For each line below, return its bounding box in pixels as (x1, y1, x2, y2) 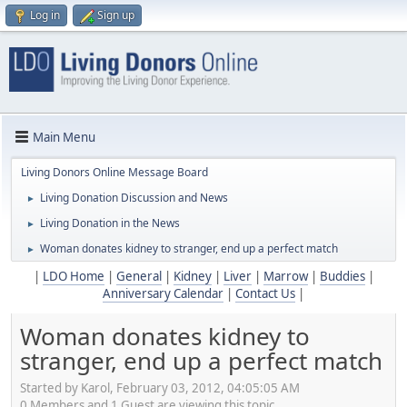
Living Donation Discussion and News (40, 190, 228, 206)
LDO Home (42, 268, 104, 285)
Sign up (97, 7, 134, 23)
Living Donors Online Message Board (21, 164, 208, 181)
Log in (30, 7, 60, 23)
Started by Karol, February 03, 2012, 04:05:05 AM (20, 379, 300, 396)
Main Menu (33, 128, 95, 145)
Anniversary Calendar (103, 285, 223, 303)
